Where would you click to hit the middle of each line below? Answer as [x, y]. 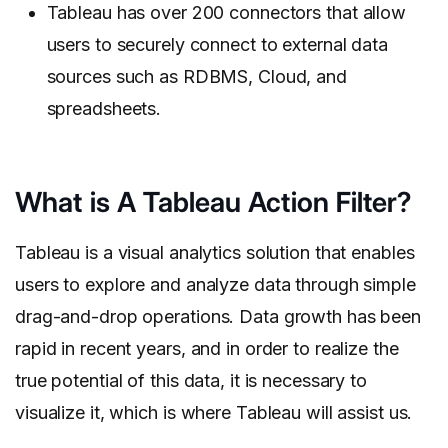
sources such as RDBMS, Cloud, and [196, 77]
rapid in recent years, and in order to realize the [207, 349]
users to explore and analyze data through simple [215, 285]
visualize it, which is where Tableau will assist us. [214, 413]
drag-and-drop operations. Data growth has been [218, 317]
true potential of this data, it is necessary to [191, 381]
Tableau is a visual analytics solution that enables [215, 253]
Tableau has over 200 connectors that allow [226, 13]
